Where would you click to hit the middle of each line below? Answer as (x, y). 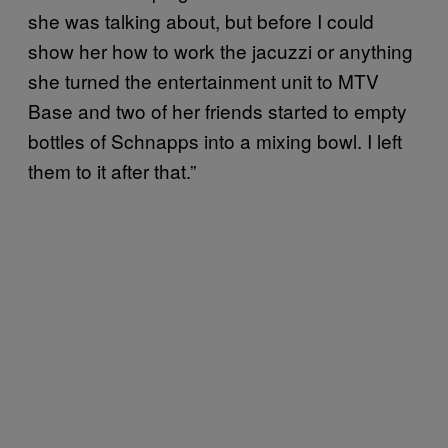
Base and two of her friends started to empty (217, 110)
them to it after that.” (112, 170)
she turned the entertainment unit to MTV (203, 80)
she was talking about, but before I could (201, 20)
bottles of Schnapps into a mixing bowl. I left (215, 140)
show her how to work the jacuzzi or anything (220, 50)
